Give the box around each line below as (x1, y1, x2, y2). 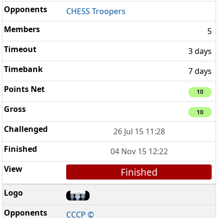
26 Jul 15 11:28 (113, 126, 165, 137)
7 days (188, 66, 212, 77)
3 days (188, 46, 212, 57)
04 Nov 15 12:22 (110, 145, 168, 157)
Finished (120, 165, 158, 179)
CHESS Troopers (66, 6, 126, 17)
